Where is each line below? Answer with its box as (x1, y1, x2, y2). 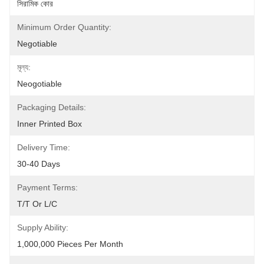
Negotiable (17, 39, 57, 48)
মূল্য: (17, 62, 31, 72)
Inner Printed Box (17, 119, 82, 128)
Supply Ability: (17, 223, 68, 232)
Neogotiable (17, 79, 62, 88)
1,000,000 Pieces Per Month (17, 239, 123, 249)
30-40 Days (17, 159, 60, 169)
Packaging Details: (17, 103, 86, 112)
